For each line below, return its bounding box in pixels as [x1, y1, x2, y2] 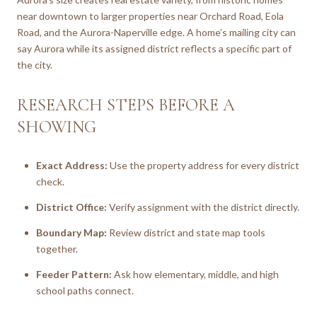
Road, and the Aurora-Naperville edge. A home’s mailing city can [17, 25, 296, 38]
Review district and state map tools [106, 226, 265, 239]
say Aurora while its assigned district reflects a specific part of [17, 42, 292, 54]
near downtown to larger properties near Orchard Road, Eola [17, 9, 284, 22]
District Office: [35, 200, 107, 213]
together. [35, 243, 78, 255]
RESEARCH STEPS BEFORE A [17, 94, 235, 115]
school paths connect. [35, 284, 134, 297]
